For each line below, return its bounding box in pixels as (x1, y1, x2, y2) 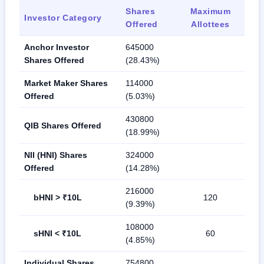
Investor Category (24, 12, 102, 22)
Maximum (190, 6, 231, 16)
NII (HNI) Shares (24, 150, 87, 160)
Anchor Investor (24, 42, 89, 52)
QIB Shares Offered (24, 120, 101, 130)
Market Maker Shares (24, 78, 108, 88)
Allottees (190, 19, 230, 29)
